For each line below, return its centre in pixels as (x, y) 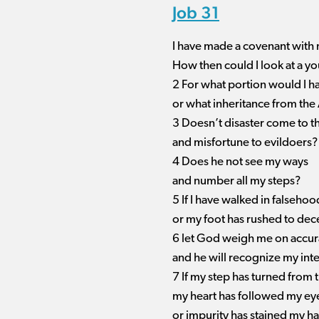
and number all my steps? (236, 181)
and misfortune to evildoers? (245, 143)
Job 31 (196, 12)
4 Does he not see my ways (240, 162)
